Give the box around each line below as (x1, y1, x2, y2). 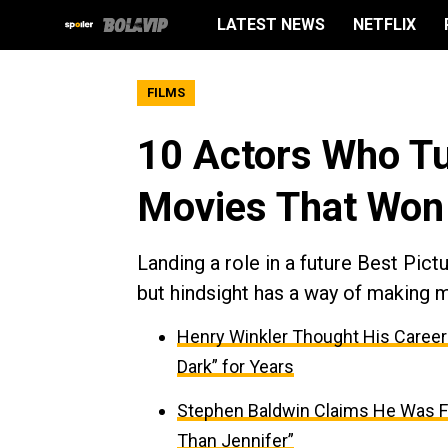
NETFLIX (353, 15, 416, 34)
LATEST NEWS (217, 15, 325, 34)
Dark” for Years (177, 356, 294, 377)
